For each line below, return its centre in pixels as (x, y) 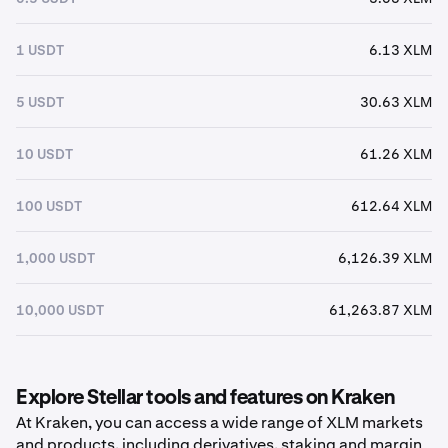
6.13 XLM (400, 49)
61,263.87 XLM (380, 309)
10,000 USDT (60, 309)
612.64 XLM (391, 205)
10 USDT (44, 153)
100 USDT (49, 205)
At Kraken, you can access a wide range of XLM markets (219, 422)
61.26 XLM (396, 153)
